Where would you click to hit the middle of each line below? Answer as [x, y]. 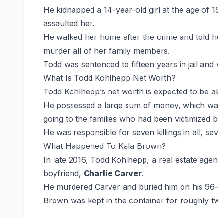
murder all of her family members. [107, 50]
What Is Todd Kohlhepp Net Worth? [109, 78]
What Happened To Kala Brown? [105, 146]
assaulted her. [69, 23]
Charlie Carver [113, 173]
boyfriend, [64, 173]
